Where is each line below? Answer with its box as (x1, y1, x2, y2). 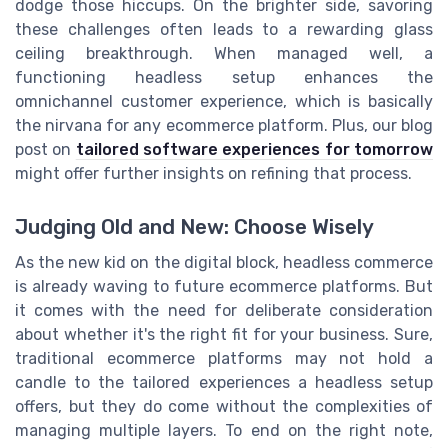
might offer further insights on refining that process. (15, 164, 412, 184)
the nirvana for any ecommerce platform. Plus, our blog (15, 116, 433, 136)
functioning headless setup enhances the (15, 68, 433, 88)
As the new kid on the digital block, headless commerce (15, 253, 433, 273)
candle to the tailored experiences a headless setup (15, 373, 433, 393)
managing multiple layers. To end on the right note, (15, 421, 433, 441)
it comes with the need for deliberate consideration (15, 301, 433, 321)
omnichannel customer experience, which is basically (15, 92, 433, 112)
